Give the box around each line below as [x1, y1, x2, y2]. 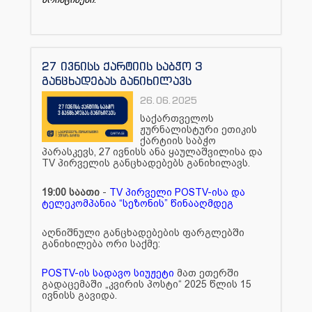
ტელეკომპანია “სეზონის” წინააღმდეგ [42, 197, 233, 209]
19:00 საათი [42, 186, 100, 198]
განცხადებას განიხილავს [42, 73, 192, 88]
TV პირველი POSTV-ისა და [109, 186, 245, 198]
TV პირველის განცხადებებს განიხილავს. [42, 157, 253, 169]
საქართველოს [140, 112, 214, 124]
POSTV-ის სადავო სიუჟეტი [42, 267, 174, 279]
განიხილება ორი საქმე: [42, 237, 160, 249]
